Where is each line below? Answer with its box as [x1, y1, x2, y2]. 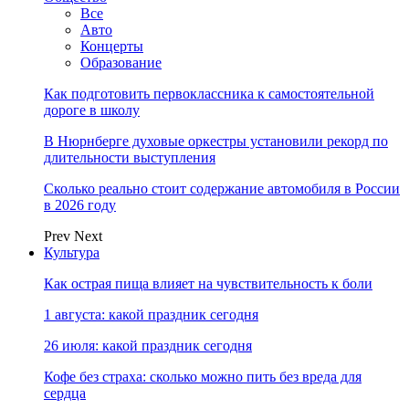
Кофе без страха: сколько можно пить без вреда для [44, 369, 362, 384]
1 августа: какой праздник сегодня [44, 307, 258, 322]
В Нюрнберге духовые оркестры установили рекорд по [44, 133, 388, 149]
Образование [80, 55, 162, 70]
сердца [44, 385, 86, 401]
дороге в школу [44, 102, 140, 118]
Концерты [80, 38, 143, 54]
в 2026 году [44, 197, 116, 213]
